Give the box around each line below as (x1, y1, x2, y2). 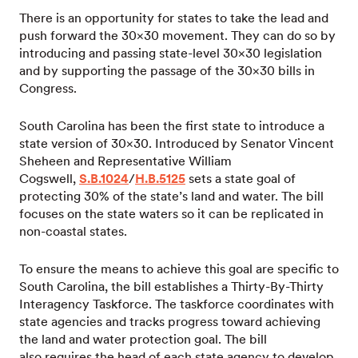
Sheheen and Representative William (19, 153, 232, 169)
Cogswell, (19, 171, 79, 186)
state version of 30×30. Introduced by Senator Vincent (19, 136, 334, 151)
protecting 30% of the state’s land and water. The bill (19, 189, 324, 204)
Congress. (19, 81, 77, 96)
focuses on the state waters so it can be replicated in (19, 206, 324, 221)
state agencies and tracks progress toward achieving (19, 314, 320, 329)
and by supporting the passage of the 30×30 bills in (19, 63, 315, 78)
